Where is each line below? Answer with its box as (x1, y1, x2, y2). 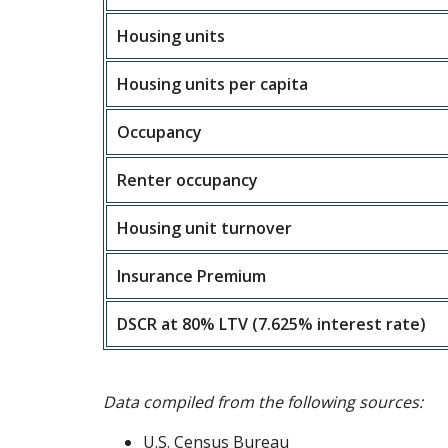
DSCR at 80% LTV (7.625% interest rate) (117, 313, 427, 335)
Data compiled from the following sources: (103, 391, 424, 413)
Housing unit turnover (117, 217, 293, 239)
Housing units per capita (117, 73, 309, 95)
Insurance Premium (117, 265, 267, 287)
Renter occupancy (117, 169, 259, 191)
